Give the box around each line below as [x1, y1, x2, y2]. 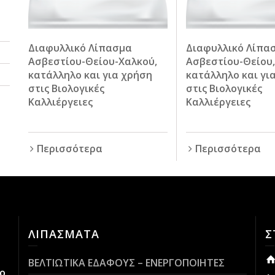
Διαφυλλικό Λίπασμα [28, 41, 132, 55]
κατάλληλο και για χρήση [28, 68, 152, 82]
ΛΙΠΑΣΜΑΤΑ [28, 226, 99, 241]
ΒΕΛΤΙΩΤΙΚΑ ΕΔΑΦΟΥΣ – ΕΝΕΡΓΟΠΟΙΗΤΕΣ [28, 255, 225, 269]
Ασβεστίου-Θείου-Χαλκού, [28, 54, 157, 68]
